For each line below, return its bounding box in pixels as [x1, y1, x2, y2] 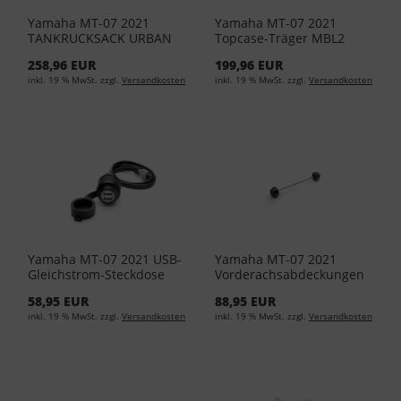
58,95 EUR [28, 293, 89, 311]
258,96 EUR [28, 56, 96, 74]
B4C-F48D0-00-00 [215, 45, 317, 63]
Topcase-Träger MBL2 [215, 30, 345, 47]
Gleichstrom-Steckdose [28, 266, 165, 284]
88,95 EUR [215, 293, 276, 311]
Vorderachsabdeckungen [215, 266, 364, 284]
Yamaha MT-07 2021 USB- [28, 251, 182, 269]
